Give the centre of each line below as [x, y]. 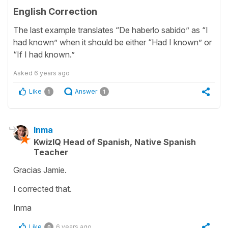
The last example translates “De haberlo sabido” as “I [111, 30]
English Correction [55, 11]
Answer [86, 92]
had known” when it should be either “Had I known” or [112, 42]
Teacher [51, 152]
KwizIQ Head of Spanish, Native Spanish [115, 142]
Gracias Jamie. [40, 170]
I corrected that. [42, 189]
